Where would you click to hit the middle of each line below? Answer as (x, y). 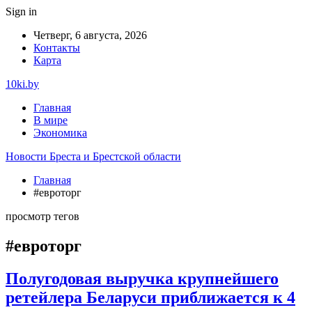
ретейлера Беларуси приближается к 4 (150, 297)
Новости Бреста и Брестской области (93, 156)
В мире (50, 120)
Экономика (60, 133)
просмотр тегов (42, 216)
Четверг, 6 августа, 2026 (90, 35)
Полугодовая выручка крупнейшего (142, 278)
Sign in (21, 11)
